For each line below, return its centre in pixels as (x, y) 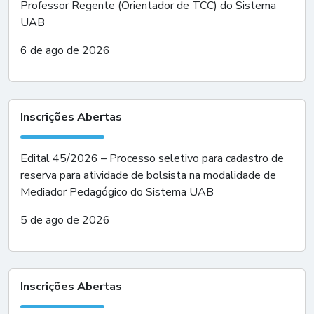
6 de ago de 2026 (65, 50)
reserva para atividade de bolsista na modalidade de (148, 175)
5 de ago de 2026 (65, 220)
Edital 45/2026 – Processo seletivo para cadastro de (152, 158)
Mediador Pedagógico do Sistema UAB (117, 192)
